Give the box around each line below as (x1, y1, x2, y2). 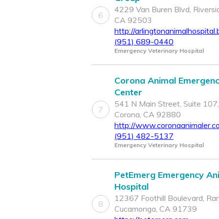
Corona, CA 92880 (114, 109, 181, 120)
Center (114, 87, 142, 98)
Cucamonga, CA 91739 (114, 204, 197, 214)
